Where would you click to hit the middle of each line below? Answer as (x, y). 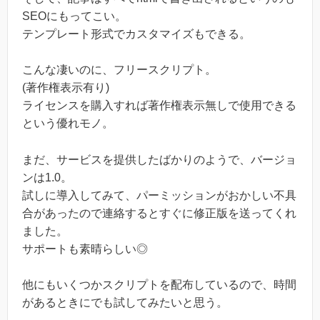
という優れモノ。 (68, 124)
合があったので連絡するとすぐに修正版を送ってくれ (159, 213)
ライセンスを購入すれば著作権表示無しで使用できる (159, 106)
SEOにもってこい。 (74, 16)
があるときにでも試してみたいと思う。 (125, 303)
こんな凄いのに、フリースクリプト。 (119, 70)
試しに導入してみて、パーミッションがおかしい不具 (159, 195)
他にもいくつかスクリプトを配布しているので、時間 (159, 285)
